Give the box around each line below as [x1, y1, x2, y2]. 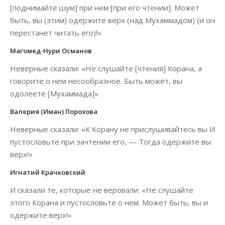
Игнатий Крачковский [10, 168, 85, 177]
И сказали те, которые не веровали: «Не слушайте [10, 185, 193, 195]
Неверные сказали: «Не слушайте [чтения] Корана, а [10, 63, 202, 73]
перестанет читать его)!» [10, 28, 101, 38]
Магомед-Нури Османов [10, 46, 92, 55]
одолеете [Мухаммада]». [10, 88, 100, 98]
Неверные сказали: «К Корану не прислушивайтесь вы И [10, 124, 215, 134]
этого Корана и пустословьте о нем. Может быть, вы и [10, 197, 208, 207]
